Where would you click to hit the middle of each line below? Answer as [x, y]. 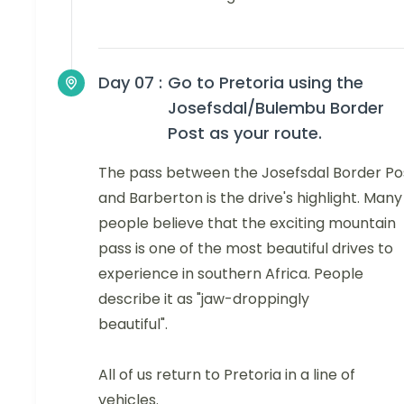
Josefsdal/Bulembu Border [276, 108]
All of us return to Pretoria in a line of [227, 375]
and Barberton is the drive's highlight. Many [250, 198]
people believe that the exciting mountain [247, 224]
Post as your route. [245, 133]
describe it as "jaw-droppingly [204, 299]
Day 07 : [130, 83]
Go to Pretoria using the [266, 83]
